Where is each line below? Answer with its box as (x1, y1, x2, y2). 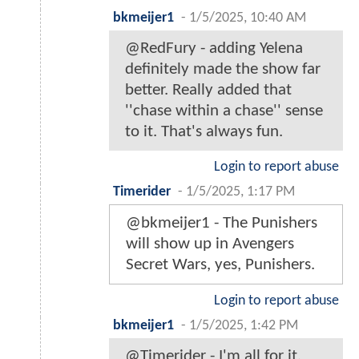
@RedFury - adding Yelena (125, 40, 303, 58)
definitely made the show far (125, 61, 321, 79)
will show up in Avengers (126, 236, 294, 253)
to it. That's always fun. (125, 123, 283, 141)
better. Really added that (125, 82, 292, 99)
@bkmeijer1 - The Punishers (126, 215, 317, 232)
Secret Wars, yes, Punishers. (126, 256, 315, 274)
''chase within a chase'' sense (125, 103, 323, 120)
